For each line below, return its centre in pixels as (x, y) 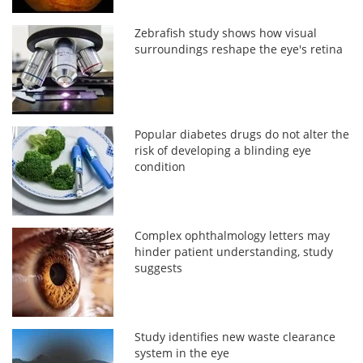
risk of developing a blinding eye (223, 150)
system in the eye (182, 352)
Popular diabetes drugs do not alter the (242, 134)
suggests (159, 267)
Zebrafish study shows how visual (226, 32)
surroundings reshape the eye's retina (239, 49)
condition (160, 166)
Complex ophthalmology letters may (233, 235)
